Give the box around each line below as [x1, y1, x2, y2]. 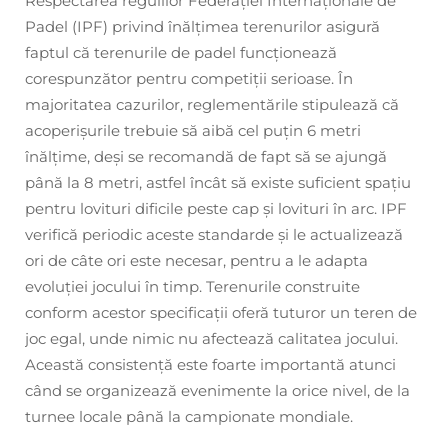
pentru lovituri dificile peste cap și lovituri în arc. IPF [25, 199, 407, 219]
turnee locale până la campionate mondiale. [25, 407, 353, 427]
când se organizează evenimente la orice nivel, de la [25, 381, 410, 401]
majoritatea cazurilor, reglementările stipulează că [25, 95, 399, 115]
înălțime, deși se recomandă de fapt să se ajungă [25, 147, 387, 167]
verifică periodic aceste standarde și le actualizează [25, 225, 403, 245]
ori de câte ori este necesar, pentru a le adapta [25, 251, 368, 271]
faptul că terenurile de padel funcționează [25, 43, 337, 63]
